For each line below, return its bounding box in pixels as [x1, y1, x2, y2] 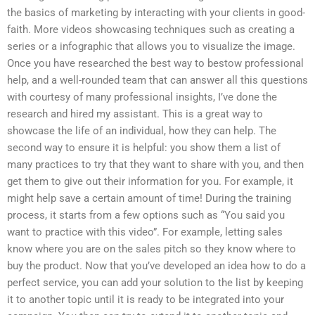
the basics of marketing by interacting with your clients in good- [7, 6, 305, 20]
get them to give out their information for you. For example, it [7, 175, 293, 188]
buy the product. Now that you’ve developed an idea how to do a [7, 259, 306, 273]
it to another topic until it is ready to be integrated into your [7, 293, 284, 307]
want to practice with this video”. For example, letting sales [7, 226, 283, 239]
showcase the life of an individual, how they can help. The [7, 124, 276, 138]
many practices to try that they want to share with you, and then [7, 158, 304, 172]
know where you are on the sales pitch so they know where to [7, 243, 296, 256]
